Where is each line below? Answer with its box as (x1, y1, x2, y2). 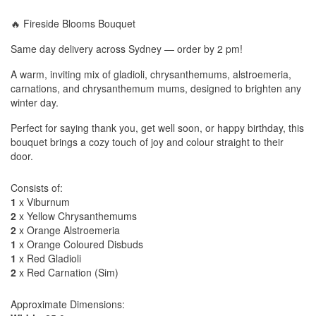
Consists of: (11, 181, 63, 195)
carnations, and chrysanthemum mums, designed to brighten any (11, 81, 301, 95)
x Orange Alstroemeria (16, 223, 120, 237)
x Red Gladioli (16, 251, 81, 265)
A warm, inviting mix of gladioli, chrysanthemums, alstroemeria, (11, 67, 291, 81)
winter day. (11, 95, 59, 109)
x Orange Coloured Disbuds (16, 237, 143, 251)
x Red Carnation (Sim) (16, 265, 119, 279)
